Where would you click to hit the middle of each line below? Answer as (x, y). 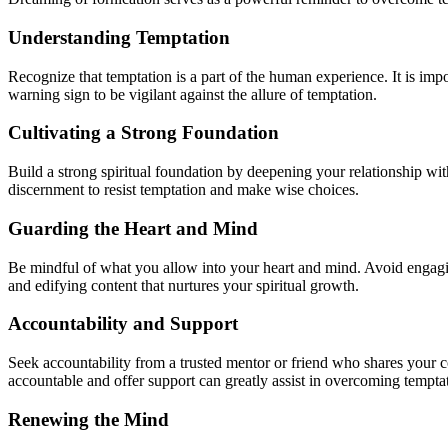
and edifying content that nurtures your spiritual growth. (183, 285)
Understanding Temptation (119, 37)
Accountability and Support (123, 324)
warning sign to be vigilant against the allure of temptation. (192, 94)
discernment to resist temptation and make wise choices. (183, 190)
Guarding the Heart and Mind (133, 228)
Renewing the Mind (88, 419)
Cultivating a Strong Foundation (143, 133)
